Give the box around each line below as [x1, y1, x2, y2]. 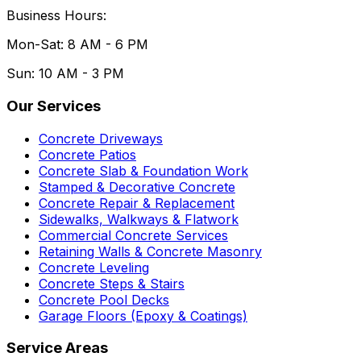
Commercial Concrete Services [39, 226, 228, 243]
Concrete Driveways [39, 130, 163, 147]
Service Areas [6, 338, 108, 358]
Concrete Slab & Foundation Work [39, 162, 248, 179]
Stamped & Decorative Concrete [39, 178, 235, 195]
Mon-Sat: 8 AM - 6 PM [6, 36, 148, 53]
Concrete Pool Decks [39, 291, 169, 308]
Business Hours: [6, 7, 106, 24]
